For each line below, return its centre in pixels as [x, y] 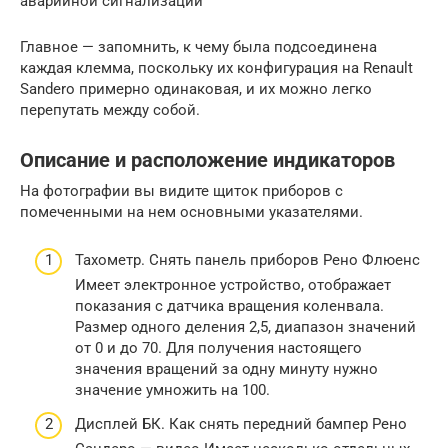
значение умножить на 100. [172, 390]
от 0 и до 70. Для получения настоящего [218, 348]
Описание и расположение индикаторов [207, 160]
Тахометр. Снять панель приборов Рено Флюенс [247, 260]
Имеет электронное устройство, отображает [233, 285]
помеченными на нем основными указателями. [191, 211]
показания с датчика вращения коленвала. [229, 306]
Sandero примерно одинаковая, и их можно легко [196, 88]
